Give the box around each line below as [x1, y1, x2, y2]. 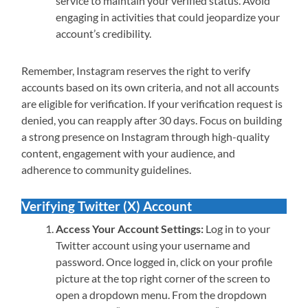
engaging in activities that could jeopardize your [56, 10, 280, 24]
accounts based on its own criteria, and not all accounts [21, 80, 280, 94]
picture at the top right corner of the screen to [56, 272, 271, 285]
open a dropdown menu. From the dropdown [56, 288, 267, 302]
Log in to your [203, 222, 271, 236]
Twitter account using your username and [56, 239, 251, 252]
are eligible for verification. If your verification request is [21, 97, 283, 111]
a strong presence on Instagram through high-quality [21, 130, 270, 144]
